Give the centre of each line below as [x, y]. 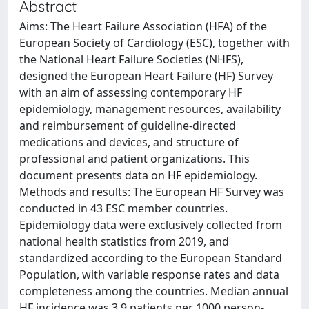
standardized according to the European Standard [151, 258]
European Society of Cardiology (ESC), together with [154, 43]
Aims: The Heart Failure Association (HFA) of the [143, 26]
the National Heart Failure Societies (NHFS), [131, 59]
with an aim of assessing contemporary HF [131, 92]
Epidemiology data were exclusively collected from [151, 225]
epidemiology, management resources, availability [150, 109]
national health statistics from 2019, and [124, 241]
